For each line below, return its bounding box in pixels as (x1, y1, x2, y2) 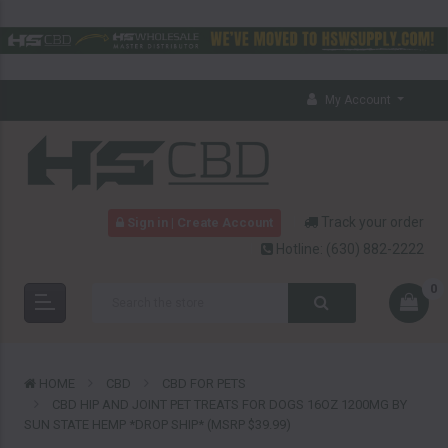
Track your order (318, 214, 425, 230)
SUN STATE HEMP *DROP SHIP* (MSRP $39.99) (23, 417, 291, 432)
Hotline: (273, 241, 327, 257)
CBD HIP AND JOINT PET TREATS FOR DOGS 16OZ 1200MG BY (51, 397, 407, 412)
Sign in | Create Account (124, 215, 274, 230)
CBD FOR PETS (161, 376, 246, 391)
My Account (321, 93, 394, 107)
